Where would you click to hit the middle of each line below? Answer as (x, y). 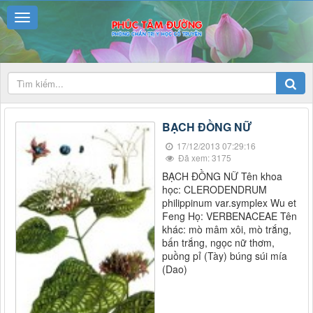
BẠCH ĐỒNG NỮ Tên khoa (222, 176)
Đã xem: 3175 (204, 158)
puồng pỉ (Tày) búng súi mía (225, 256)
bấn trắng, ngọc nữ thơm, (218, 243)
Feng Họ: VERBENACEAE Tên (230, 216)
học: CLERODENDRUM (214, 190)
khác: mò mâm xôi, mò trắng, (227, 230)
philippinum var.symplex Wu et (229, 203)
